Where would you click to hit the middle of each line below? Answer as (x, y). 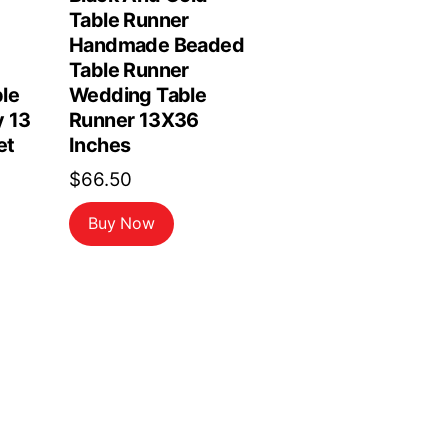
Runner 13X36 (133, 120)
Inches (99, 145)
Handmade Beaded (156, 45)
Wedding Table (137, 95)
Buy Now (122, 224)
